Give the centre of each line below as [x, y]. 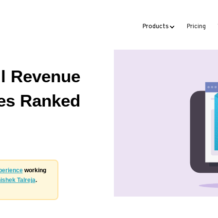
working [34, 170]
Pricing [196, 27]
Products [156, 27]
